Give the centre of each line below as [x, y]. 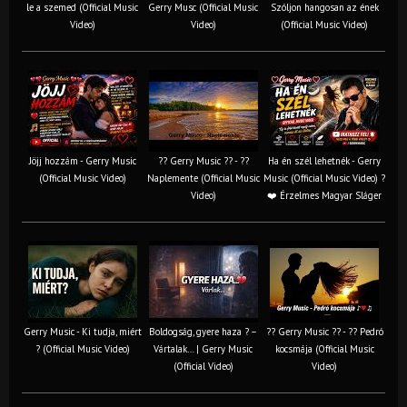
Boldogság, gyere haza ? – [203, 331]
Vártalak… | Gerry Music [203, 348]
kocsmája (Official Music [324, 348]
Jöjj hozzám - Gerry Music [82, 160]
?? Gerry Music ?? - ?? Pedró [324, 331]
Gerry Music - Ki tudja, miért [82, 331]
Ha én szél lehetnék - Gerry [324, 160]
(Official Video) [203, 366]
